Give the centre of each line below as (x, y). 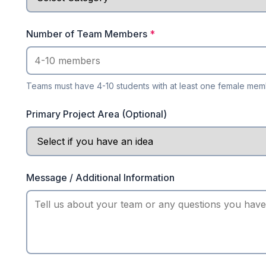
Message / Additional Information (100, 178)
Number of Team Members (88, 34)
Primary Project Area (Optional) (96, 114)
